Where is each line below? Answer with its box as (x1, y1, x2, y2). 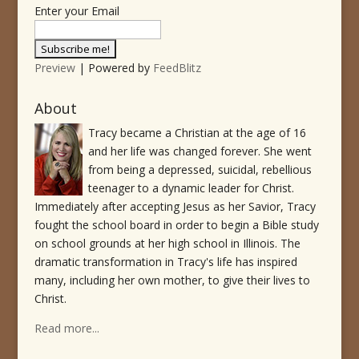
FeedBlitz (152, 60, 201, 76)
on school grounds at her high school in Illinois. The (34, 236, 301, 252)
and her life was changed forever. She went (87, 143, 312, 159)
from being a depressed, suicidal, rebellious (87, 162, 312, 178)
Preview (34, 60, 75, 76)
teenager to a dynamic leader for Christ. (87, 180, 294, 196)
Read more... (34, 321, 99, 337)
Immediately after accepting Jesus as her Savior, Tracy (34, 199, 316, 215)
